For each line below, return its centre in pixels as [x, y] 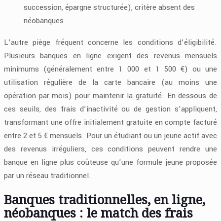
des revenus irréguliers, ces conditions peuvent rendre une [110, 149]
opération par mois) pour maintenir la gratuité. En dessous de [110, 96]
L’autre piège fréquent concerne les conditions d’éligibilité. [110, 43]
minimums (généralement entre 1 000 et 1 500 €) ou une [110, 69]
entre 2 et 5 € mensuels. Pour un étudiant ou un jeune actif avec [110, 136]
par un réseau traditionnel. [48, 176]
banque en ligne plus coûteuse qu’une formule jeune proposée [110, 163]
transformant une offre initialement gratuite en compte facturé [110, 123]
